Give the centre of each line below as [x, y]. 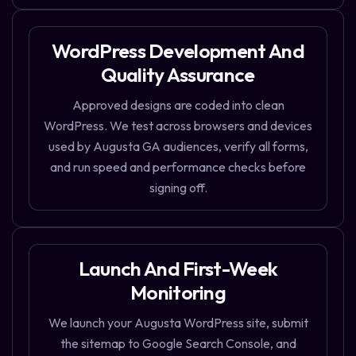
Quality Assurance [178, 75]
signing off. [178, 188]
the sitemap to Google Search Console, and [178, 344]
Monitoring [178, 293]
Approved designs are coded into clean [178, 105]
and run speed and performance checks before [178, 167]
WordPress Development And [178, 51]
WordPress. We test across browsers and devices [178, 126]
